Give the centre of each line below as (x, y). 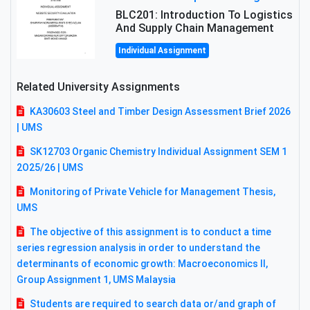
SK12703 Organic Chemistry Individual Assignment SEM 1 (158, 152)
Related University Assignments (98, 87)
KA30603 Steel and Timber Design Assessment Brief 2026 (160, 112)
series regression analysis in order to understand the (138, 248)
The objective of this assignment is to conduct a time (151, 232)
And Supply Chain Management (195, 28)
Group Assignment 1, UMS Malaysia (96, 280)
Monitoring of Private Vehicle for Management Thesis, (153, 192)
